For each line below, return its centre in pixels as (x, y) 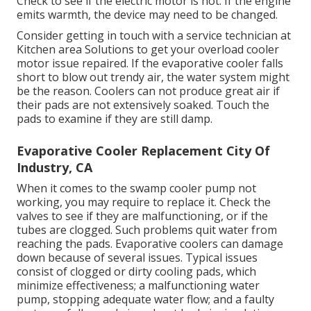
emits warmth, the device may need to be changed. (147, 15)
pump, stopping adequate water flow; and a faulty (145, 300)
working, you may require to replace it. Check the (144, 202)
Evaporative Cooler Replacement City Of (143, 151)
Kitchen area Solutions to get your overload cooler (148, 50)
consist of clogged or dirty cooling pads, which (136, 272)
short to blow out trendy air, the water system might (153, 77)
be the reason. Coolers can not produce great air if (148, 91)
